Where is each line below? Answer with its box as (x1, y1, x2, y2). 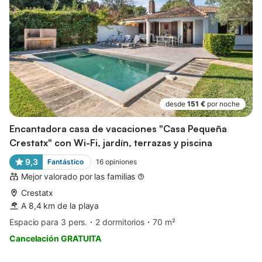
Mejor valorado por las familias (21, 171, 136, 182)
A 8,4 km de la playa (21, 201, 99, 211)
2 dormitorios (95, 217, 145, 227)
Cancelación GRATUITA (9, 233, 102, 244)
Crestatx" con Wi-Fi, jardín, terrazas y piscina (9, 137, 212, 149)
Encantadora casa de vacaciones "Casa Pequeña (9, 123, 227, 135)
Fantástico (47, 157, 84, 167)
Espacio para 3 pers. (9, 217, 88, 227)
